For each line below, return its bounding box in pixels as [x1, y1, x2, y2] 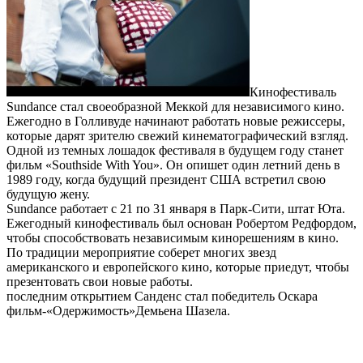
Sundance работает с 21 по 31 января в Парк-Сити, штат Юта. [6, 202, 345, 216]
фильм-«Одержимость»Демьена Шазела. [6, 304, 230, 318]
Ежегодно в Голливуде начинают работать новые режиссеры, [6, 114, 345, 129]
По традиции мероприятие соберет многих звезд [6, 246, 276, 260]
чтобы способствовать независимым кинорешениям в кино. [6, 231, 339, 246]
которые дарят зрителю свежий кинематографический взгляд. [6, 129, 348, 143]
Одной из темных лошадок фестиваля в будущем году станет [6, 143, 344, 158]
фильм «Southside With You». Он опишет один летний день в [6, 158, 340, 173]
